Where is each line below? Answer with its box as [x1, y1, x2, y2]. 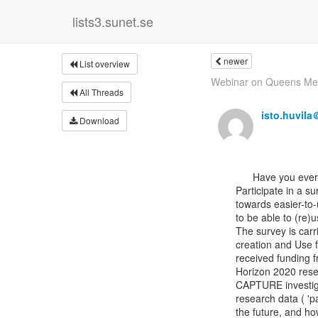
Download [77, 114, 119, 126]
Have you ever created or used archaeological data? [236, 170, 253, 184]
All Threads [77, 86, 124, 98]
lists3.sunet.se [72, 12, 153, 31]
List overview [77, 57, 130, 70]
